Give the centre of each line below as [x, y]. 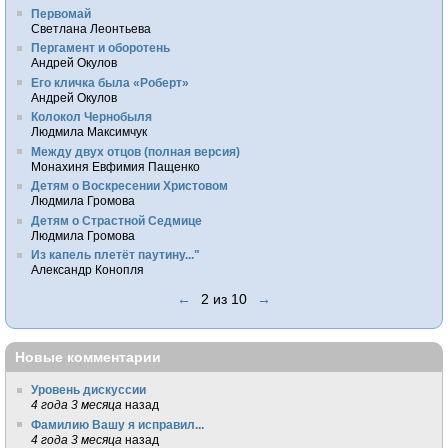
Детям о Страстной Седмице [117, 220]
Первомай [61, 13]
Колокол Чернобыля [92, 117]
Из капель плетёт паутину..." [116, 255]
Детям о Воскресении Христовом [130, 186]
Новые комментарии [88, 356]
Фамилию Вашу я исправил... [118, 424]
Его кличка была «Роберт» [110, 82]
